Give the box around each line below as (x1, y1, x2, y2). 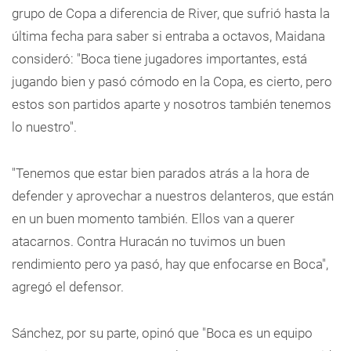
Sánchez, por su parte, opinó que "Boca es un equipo (12, 325, 313, 341)
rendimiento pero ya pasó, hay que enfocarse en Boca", (12, 256, 328, 272)
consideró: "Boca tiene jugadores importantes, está (12, 51, 307, 67)
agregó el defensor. (12, 279, 124, 295)
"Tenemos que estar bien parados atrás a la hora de (12, 165, 309, 181)
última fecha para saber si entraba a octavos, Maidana (12, 28, 325, 44)
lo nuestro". (12, 119, 77, 135)
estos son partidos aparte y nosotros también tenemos (12, 96, 331, 112)
